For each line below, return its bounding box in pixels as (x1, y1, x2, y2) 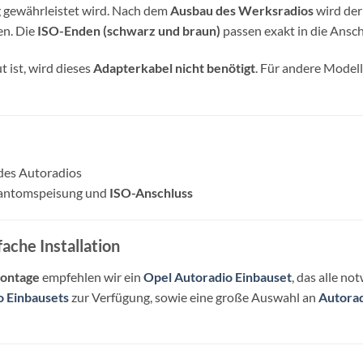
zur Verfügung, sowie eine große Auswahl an (69, 288, 318, 305)
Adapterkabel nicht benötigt (93, 60, 255, 76)
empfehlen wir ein (40, 268, 143, 284)
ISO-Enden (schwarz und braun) (37, 23, 220, 39)
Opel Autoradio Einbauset (143, 268, 292, 284)
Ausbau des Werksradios (170, 2, 314, 19)
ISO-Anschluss (109, 184, 193, 200)
